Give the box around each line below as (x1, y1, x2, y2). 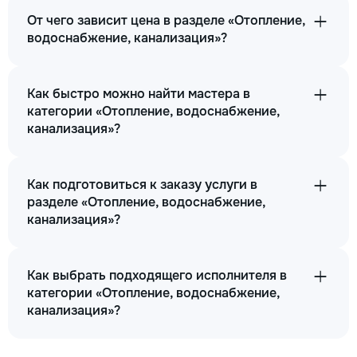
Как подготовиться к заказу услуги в (27, 176, 257, 193)
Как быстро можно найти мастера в (27, 85, 250, 102)
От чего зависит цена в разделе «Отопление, (27, 12, 305, 29)
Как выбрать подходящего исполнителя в (27, 267, 287, 284)
